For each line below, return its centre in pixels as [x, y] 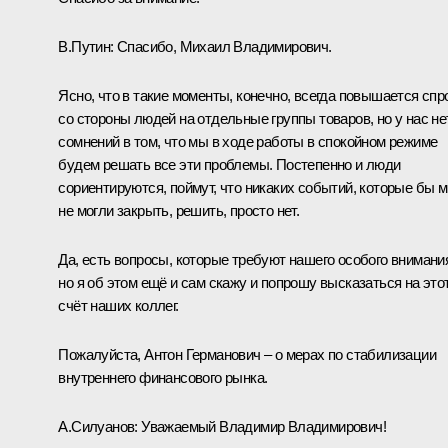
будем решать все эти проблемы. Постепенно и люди [229, 164]
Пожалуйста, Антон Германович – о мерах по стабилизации [247, 354]
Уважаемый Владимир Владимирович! [262, 426]
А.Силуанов [96, 426]
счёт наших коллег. [118, 305]
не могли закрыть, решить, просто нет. [179, 210]
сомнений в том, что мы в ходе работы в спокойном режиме [248, 141]
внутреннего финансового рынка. [163, 377]
